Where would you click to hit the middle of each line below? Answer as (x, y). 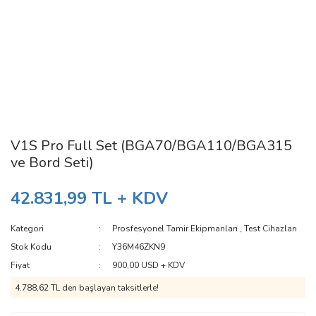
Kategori (27, 229)
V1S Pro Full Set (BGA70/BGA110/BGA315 (151, 146)
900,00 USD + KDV (149, 265)
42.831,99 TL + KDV (89, 198)
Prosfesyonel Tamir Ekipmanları (175, 229)
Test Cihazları (271, 229)
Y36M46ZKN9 (139, 247)
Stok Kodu (31, 247)
